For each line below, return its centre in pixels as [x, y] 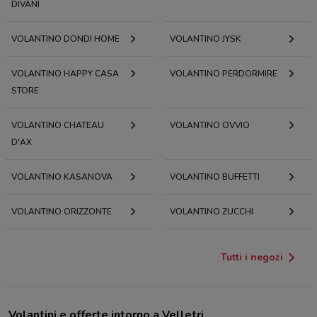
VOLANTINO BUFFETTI [215, 177]
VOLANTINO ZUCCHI [212, 212]
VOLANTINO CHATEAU [58, 126]
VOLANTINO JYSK [206, 39]
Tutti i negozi [252, 258]
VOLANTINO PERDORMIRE [224, 74]
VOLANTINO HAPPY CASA [65, 74]
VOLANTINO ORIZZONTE [62, 212]
